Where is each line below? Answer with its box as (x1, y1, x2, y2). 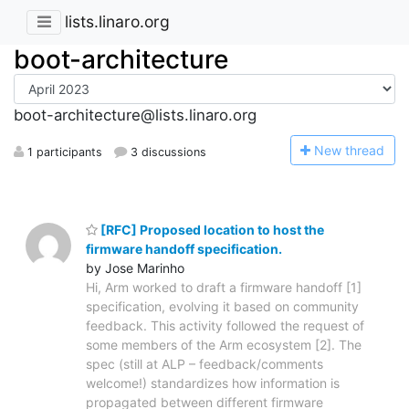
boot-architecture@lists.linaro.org (14, 106, 257, 125)
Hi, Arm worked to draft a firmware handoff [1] (86, 278, 362, 295)
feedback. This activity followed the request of (86, 317, 364, 333)
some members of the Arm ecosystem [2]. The (86, 336, 362, 352)
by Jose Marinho (86, 259, 184, 276)
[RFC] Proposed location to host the (98, 221, 324, 237)
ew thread (324, 142, 385, 158)
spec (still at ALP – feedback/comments (86, 355, 323, 372)
